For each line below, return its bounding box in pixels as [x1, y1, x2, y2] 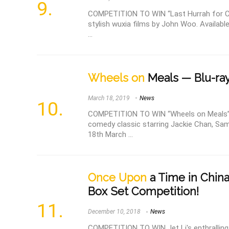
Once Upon [88, 171, 147, 185]
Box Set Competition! [88, 185, 199, 198]
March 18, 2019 [88, 94, 130, 102]
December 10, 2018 [88, 208, 141, 216]
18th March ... [88, 130, 133, 140]
